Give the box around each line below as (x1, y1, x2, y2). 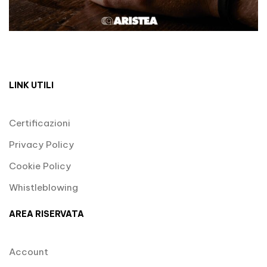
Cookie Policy (9, 160, 71, 172)
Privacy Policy (9, 139, 74, 151)
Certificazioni (9, 117, 70, 129)
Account (9, 246, 48, 258)
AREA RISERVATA (9, 209, 84, 220)
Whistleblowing (9, 182, 78, 194)
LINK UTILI (9, 80, 54, 91)
